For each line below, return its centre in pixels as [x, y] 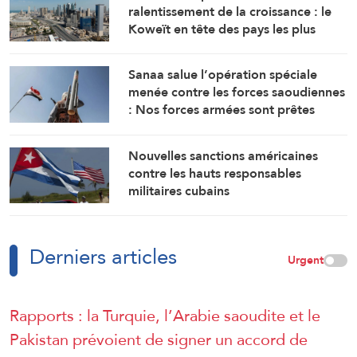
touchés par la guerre [191, 46]
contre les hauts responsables [215, 173]
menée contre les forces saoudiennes [237, 92]
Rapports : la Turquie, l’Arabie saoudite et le [165, 316]
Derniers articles [103, 257]
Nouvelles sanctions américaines [224, 155]
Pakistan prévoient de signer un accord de [159, 340]
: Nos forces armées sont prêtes [222, 110]
